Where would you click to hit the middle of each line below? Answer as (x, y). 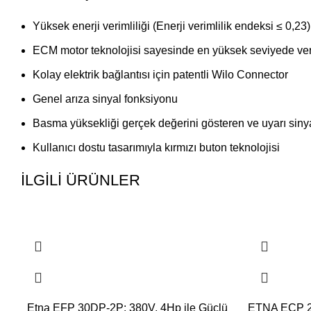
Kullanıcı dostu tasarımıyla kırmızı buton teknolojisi (156, 147)
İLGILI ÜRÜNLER (81, 180)
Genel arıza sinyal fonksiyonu (105, 99)
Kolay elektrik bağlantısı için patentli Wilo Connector (160, 74)
